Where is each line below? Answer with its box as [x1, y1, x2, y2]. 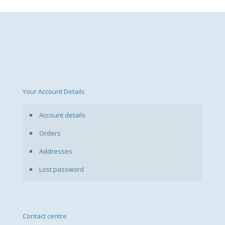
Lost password [39, 164, 84, 174]
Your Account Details [23, 86, 85, 96]
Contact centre [23, 211, 67, 220]
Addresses [39, 146, 72, 156]
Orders [39, 128, 61, 138]
